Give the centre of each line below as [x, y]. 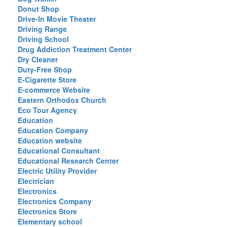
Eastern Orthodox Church [62, 100]
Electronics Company [55, 201]
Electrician [36, 181]
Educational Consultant [59, 150]
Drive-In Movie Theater [57, 19]
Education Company [53, 130]
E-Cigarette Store [47, 80]
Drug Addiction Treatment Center [75, 49]
